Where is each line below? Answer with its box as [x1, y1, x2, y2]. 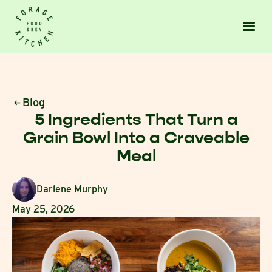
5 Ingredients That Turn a [34, 109, 238, 130]
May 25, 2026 [12, 203, 75, 215]
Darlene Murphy [36, 183, 108, 195]
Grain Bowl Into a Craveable [22, 127, 250, 148]
